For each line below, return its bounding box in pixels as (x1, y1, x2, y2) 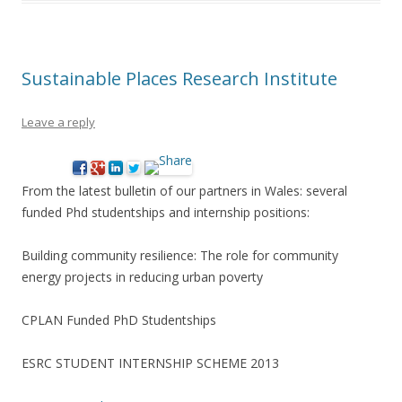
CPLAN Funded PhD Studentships (22, 311, 216, 328)
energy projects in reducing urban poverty (22, 268, 263, 285)
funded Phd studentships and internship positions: (22, 204, 310, 221)
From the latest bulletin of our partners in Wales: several (22, 182, 347, 199)
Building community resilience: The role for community (22, 247, 338, 264)
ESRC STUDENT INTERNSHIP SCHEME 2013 (22, 354, 279, 371)
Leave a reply (22, 114, 95, 130)
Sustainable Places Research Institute (22, 66, 337, 91)
